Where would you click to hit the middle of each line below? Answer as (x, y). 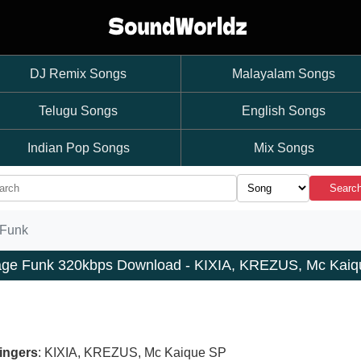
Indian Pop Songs (78, 148)
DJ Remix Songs (78, 74)
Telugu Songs (78, 111)
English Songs (284, 111)
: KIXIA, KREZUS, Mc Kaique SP (132, 353)
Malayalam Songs (284, 74)
